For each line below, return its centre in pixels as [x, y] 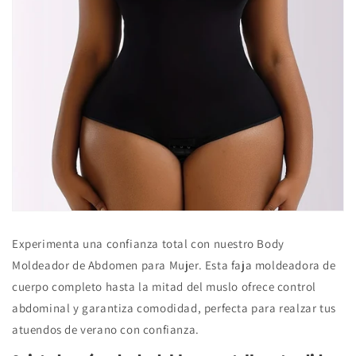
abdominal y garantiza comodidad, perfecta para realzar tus [174, 308]
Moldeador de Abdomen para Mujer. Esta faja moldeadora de [174, 265]
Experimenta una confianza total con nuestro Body [148, 244]
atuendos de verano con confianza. [106, 330]
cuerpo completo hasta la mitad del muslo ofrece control [164, 287]
